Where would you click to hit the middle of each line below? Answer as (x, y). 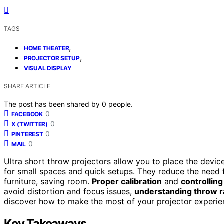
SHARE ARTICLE (27, 86)
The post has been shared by (53, 104)
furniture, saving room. (48, 181)
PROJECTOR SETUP (52, 58)
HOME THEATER (47, 48)
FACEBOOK (27, 114)
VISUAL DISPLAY (48, 68)
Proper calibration (127, 181)
